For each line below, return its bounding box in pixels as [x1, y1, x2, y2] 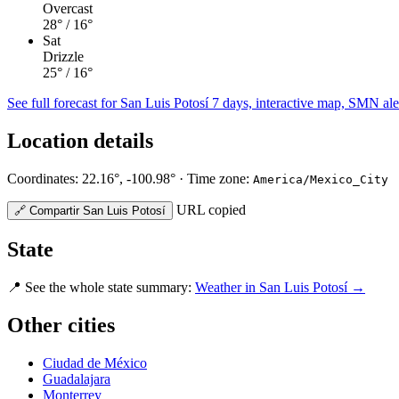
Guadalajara [43, 370, 110, 387]
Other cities [7, 313, 115, 337]
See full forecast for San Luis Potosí [7, 95, 208, 111]
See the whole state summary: [21, 279, 195, 295]
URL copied [176, 201, 246, 217]
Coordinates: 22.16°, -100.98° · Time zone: [7, 170, 253, 186]
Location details [7, 129, 153, 153]
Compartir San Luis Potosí [29, 203, 166, 217]
